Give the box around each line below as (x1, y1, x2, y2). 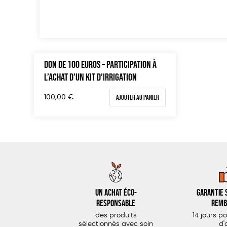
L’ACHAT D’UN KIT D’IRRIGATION (44, 71, 137, 83)
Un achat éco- (95, 187, 137, 198)
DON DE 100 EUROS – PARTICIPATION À (44, 59, 157, 70)
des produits (95, 212, 137, 219)
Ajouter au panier (116, 93, 160, 101)
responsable (96, 198, 136, 208)
